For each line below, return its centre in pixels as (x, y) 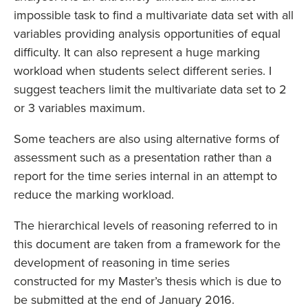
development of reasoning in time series (122, 263)
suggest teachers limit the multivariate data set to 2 (150, 89)
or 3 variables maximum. (79, 108)
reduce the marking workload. (94, 195)
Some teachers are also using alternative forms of (146, 139)
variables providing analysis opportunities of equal (147, 34)
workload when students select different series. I (143, 71)
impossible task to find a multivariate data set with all (154, 15)
